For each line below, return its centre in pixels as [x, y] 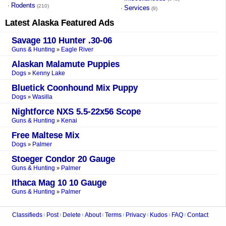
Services [137, 8]
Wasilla [42, 97]
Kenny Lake [48, 73]
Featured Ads [86, 23]
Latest [18, 23]
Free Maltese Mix [45, 135]
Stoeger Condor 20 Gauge [63, 159]
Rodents [23, 5]
